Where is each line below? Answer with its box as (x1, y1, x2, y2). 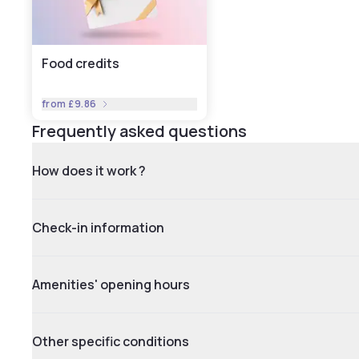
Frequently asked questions (32, 120, 247, 142)
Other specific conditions (32, 333, 189, 350)
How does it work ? (32, 162, 146, 179)
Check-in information (32, 219, 164, 236)
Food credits (42, 54, 119, 72)
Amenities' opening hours (32, 276, 190, 293)
